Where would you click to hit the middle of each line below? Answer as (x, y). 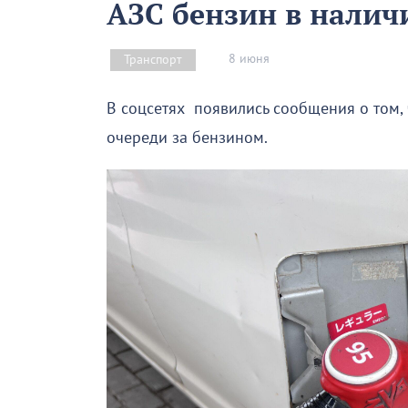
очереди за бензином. (187, 138)
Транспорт (153, 59)
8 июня (249, 59)
